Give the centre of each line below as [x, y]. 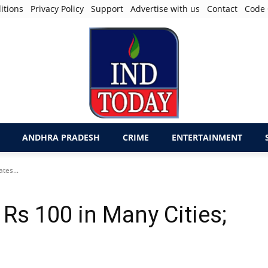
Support [107, 9]
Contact [223, 9]
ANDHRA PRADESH [61, 137]
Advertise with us [165, 9]
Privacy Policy [57, 9]
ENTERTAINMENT [207, 137]
